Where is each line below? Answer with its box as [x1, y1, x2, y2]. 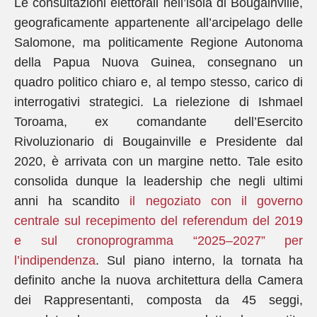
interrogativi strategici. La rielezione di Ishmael [14, 95, 303, 109]
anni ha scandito [14, 194, 130, 208]
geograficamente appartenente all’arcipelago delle [14, 16, 303, 30]
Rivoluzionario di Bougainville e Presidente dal [14, 134, 303, 149]
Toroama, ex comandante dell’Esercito [14, 115, 303, 129]
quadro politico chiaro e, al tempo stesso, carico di [14, 75, 303, 89]
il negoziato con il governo [129, 194, 304, 208]
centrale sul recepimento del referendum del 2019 [14, 214, 303, 228]
